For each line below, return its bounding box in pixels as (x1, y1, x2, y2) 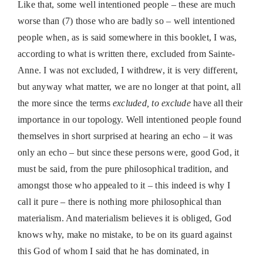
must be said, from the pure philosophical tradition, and (17, 164, 229, 174)
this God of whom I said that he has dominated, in (17, 246, 209, 257)
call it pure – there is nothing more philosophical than (17, 197, 222, 207)
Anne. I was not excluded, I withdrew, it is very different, (17, 65, 238, 76)
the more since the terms (17, 98, 113, 109)
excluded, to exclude (112, 98, 191, 109)
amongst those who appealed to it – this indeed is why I (17, 180, 231, 191)
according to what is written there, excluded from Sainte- (17, 49, 235, 59)
